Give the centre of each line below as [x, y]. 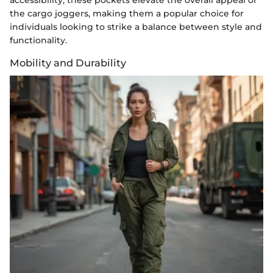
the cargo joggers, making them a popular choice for [127, 13]
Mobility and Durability [68, 62]
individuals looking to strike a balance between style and [136, 27]
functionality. [38, 40]
